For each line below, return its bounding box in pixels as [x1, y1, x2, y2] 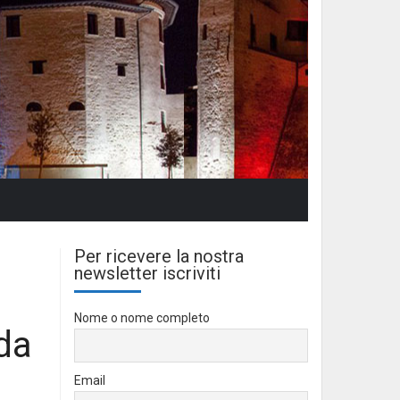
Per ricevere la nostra [74, 246, 244, 267]
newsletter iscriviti [74, 262, 221, 284]
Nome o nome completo [74, 311, 210, 325]
